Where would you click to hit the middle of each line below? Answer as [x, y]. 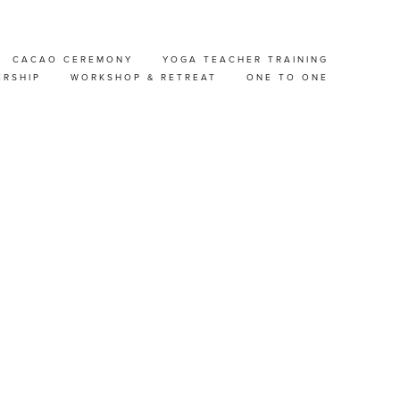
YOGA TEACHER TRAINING [246, 59]
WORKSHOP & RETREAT [144, 77]
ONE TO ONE [287, 77]
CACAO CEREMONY [73, 59]
